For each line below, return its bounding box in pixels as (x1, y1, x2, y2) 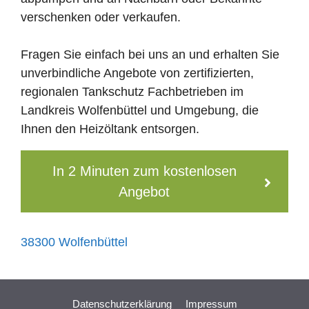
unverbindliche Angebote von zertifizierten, (21, 66, 254, 80)
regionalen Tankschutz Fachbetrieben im (21, 84, 243, 99)
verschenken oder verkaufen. (21, 10, 181, 24)
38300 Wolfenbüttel (21, 235, 128, 249)
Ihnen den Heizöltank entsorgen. (21, 121, 199, 136)
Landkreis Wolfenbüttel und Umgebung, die (21, 103, 259, 117)
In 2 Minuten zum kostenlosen (52, 163, 237, 179)
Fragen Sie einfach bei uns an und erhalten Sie (21, 47, 279, 61)
